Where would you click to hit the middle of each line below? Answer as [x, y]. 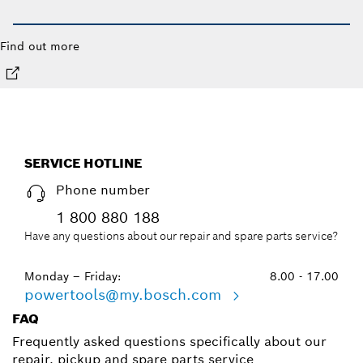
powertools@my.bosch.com [125, 295]
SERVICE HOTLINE [83, 164]
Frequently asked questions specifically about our [169, 342]
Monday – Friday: [73, 277]
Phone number [103, 190]
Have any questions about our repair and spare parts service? [181, 236]
